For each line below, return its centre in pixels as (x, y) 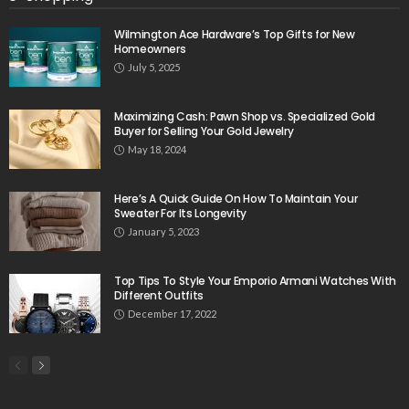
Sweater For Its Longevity (180, 213)
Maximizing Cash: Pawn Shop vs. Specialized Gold (245, 116)
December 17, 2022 (172, 313)
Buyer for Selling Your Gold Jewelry (204, 131)
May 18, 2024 (157, 149)
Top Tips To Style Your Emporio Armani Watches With (256, 280)
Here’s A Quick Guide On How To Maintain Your (236, 198)
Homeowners (150, 48)
